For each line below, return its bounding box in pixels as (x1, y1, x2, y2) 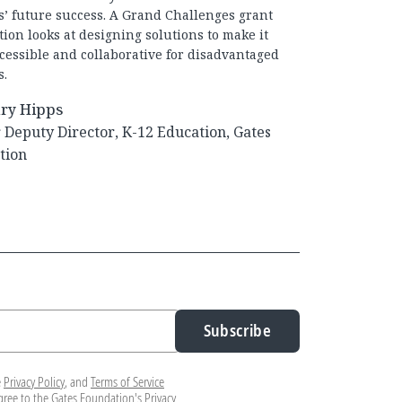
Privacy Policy (4, 372, 65, 390)
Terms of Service (91, 372, 164, 390)
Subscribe (203, 319, 271, 342)
